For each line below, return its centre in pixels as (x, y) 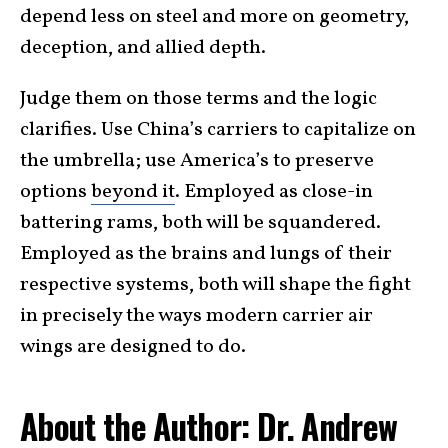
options (55, 192)
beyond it (133, 192)
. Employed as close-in (274, 192)
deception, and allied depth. (143, 48)
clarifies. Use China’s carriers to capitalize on (218, 130)
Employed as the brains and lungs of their (206, 254)
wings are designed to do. (133, 347)
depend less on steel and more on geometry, (214, 17)
